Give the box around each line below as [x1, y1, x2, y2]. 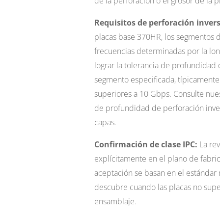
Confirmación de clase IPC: [94, 139, 197, 150]
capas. [94, 117, 116, 128]
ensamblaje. [94, 196, 137, 207]
